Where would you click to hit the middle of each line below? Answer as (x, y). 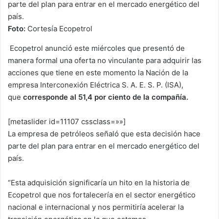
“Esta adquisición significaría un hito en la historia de (99, 183)
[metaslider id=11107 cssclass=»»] (67, 122)
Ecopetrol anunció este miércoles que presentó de (96, 48)
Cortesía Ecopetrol (59, 29)
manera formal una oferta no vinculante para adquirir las (105, 61)
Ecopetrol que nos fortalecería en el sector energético (102, 195)
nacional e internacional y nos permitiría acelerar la (96, 207)
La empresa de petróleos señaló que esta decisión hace (104, 134)
